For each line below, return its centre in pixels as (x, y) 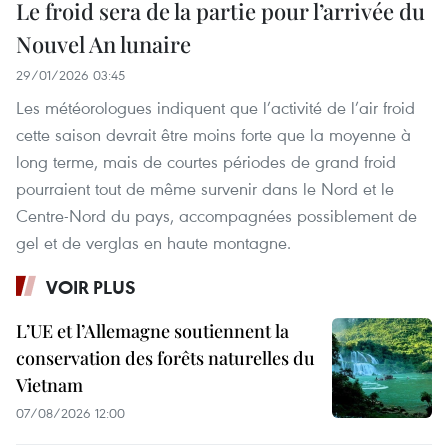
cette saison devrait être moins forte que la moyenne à (213, 134)
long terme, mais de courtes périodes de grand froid (206, 161)
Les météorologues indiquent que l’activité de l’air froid (215, 107)
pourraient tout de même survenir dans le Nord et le (205, 188)
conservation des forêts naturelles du (165, 357)
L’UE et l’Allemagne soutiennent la (152, 330)
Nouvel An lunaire (103, 43)
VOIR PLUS (91, 286)
